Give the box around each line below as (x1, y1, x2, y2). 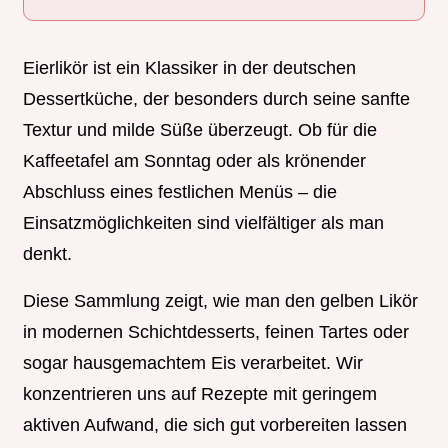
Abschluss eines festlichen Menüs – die (23, 181, 337, 202)
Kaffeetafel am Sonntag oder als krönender (23, 150, 366, 171)
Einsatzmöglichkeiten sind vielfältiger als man (23, 212, 384, 233)
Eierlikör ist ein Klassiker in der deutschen (23, 57, 356, 78)
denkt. (23, 243, 72, 264)
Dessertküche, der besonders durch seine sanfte (23, 88, 410, 109)
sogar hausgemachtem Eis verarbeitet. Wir (23, 352, 363, 373)
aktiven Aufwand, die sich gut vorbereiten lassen (23, 414, 407, 435)
